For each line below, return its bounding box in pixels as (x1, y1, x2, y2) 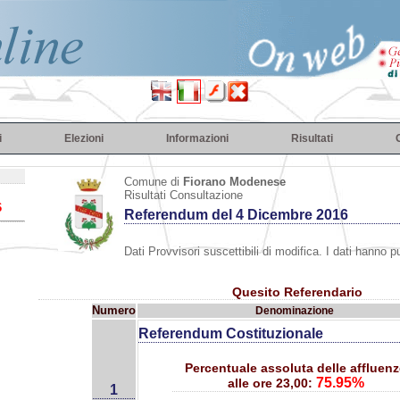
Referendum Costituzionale (138, 326, 323, 341)
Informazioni (166, 132, 229, 145)
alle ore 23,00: (227, 376, 312, 390)
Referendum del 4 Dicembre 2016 (123, 207, 348, 222)
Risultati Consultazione (123, 188, 243, 202)
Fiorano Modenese (182, 175, 286, 188)
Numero (92, 304, 136, 317)
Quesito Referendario (231, 285, 362, 299)
